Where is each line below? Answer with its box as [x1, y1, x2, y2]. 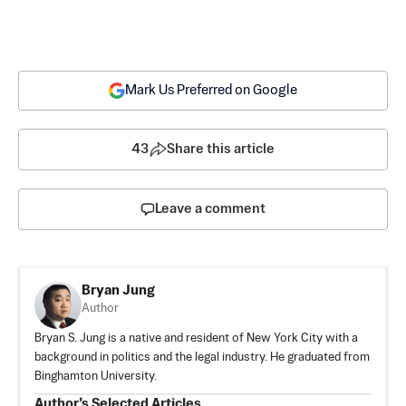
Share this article [167, 141, 275, 156]
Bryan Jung [82, 283, 155, 297]
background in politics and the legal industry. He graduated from [34, 351, 370, 363]
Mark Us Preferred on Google [125, 82, 297, 97]
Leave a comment [155, 201, 266, 216]
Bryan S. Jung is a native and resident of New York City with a [34, 332, 358, 344]
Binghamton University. [34, 370, 157, 382]
